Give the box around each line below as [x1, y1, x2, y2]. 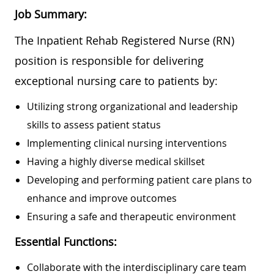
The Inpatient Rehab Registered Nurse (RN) [15, 32, 234, 48]
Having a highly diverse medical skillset [27, 154, 205, 168]
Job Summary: [15, 6, 87, 21]
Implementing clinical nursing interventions [27, 136, 227, 150]
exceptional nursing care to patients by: [15, 73, 218, 88]
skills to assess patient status [27, 117, 161, 131]
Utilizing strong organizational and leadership [27, 99, 238, 113]
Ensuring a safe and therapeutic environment [27, 209, 236, 223]
